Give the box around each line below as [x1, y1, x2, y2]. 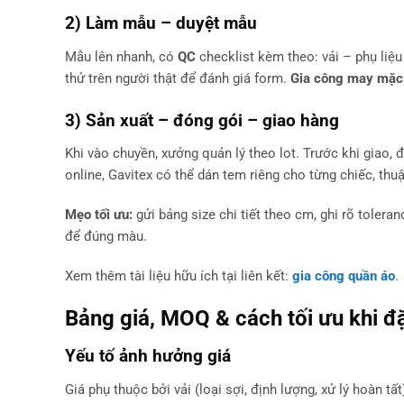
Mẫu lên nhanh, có [65, 48, 178, 65]
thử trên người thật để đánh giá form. [65, 69, 290, 87]
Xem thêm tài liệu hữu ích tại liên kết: [65, 267, 292, 284]
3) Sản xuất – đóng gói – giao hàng [65, 109, 339, 131]
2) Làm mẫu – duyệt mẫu [65, 13, 257, 34]
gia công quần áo [292, 267, 395, 284]
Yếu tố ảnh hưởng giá [65, 345, 231, 367]
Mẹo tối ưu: [65, 206, 133, 223]
